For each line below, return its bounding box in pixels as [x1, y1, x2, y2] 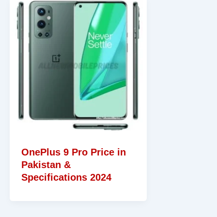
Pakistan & [21, 159, 71, 170]
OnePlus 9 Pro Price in [21, 146, 126, 157]
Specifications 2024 [21, 171, 111, 183]
